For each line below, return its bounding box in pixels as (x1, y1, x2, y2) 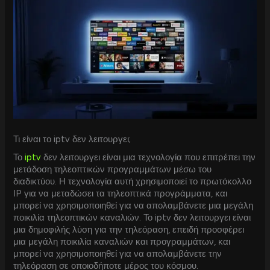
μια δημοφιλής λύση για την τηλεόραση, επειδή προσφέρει (13, 224, 245, 235)
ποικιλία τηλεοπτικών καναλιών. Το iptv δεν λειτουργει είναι (13, 212, 251, 223)
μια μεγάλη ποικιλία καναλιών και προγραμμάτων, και (13, 236, 231, 247)
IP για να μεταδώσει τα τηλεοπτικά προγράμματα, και (13, 187, 228, 199)
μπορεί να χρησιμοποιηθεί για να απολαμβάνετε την (13, 248, 222, 259)
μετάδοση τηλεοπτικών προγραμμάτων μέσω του (13, 163, 212, 175)
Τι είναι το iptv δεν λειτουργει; (13, 133, 131, 145)
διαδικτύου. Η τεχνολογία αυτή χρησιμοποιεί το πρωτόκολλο (13, 175, 252, 187)
